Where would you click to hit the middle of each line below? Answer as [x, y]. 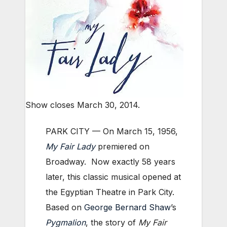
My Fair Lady [70, 147]
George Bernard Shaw [127, 207]
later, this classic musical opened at [113, 177]
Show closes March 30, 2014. [83, 105]
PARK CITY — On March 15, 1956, [112, 131]
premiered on [122, 147]
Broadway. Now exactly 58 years [110, 162]
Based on [65, 207]
